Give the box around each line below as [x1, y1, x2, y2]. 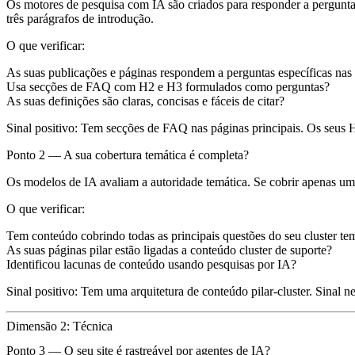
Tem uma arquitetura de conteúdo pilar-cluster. [78, 284, 315, 298]
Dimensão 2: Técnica [6, 319, 113, 333]
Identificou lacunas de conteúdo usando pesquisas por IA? [6, 257, 296, 271]
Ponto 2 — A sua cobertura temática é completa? [6, 147, 249, 162]
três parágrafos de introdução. [6, 11, 154, 25]
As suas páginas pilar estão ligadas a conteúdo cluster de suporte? [6, 242, 332, 257]
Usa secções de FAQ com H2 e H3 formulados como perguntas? [6, 79, 330, 94]
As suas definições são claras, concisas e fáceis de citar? [6, 94, 284, 108]
